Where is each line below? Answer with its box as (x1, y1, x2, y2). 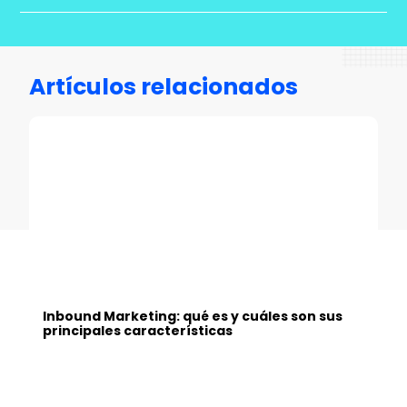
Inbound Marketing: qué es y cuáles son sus (43, 306, 343, 325)
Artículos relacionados (29, 71, 299, 104)
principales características (43, 321, 233, 340)
